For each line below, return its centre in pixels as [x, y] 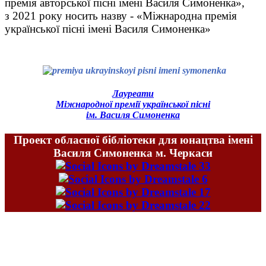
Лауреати [133, 94]
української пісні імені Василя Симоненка [105, 29]
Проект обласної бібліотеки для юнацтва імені [133, 140]
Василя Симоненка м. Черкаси [133, 153]
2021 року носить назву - [73, 16]
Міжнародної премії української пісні [133, 104]
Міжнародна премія [190, 16]
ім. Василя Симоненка [133, 115]
